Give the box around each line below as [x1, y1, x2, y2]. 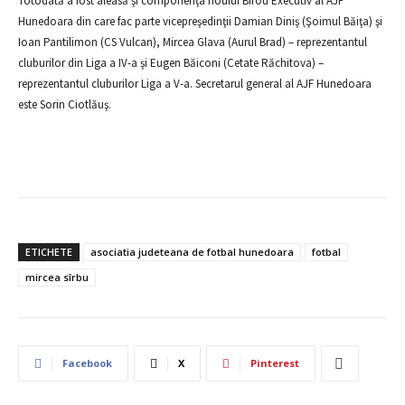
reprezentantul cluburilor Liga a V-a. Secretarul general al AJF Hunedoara [18, 76, 372, 91]
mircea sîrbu [25, 270, 89, 284]
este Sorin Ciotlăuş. [18, 97, 111, 112]
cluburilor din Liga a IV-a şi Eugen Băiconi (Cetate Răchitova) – [18, 55, 324, 71]
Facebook [62, 356, 112, 370]
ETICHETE [25, 245, 72, 259]
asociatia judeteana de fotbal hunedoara [90, 245, 294, 259]
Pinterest [250, 356, 299, 370]
